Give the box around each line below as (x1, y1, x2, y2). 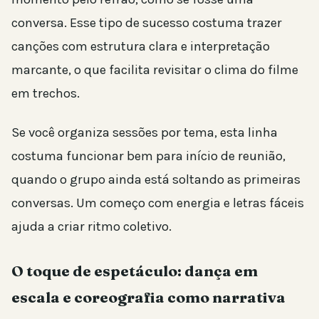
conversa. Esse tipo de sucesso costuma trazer (11, 14, 282, 31)
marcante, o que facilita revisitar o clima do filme (11, 61, 298, 78)
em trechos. (11, 85, 80, 101)
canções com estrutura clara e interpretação (11, 38, 270, 54)
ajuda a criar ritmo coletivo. (11, 218, 172, 234)
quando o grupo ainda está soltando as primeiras (11, 171, 300, 187)
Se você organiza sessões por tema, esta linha (11, 124, 278, 140)
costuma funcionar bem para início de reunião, (11, 147, 286, 164)
